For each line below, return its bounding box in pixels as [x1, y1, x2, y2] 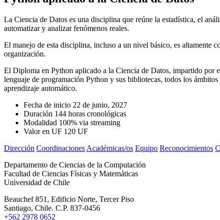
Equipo [135, 143, 158, 152]
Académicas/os [86, 143, 133, 152]
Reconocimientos [160, 143, 213, 152]
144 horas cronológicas [55, 109, 126, 118]
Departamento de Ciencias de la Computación [4, 160, 146, 169]
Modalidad [24, 118, 57, 127]
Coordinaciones [36, 143, 85, 152]
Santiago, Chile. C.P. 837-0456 [4, 203, 100, 212]
